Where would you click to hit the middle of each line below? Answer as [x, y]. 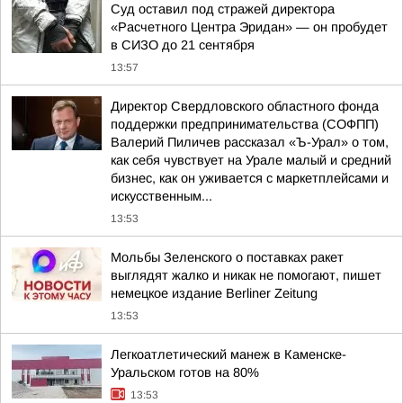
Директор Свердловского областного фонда [245, 106]
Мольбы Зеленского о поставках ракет [227, 257]
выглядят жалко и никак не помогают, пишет [246, 275]
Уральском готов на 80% [185, 372]
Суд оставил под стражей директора [223, 9]
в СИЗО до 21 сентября [183, 45]
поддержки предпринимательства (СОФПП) [245, 124]
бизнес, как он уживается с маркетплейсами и [250, 178]
